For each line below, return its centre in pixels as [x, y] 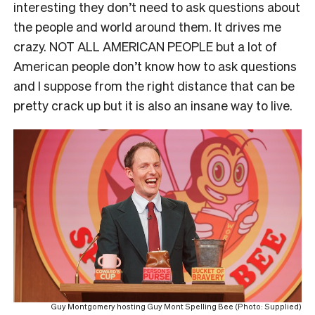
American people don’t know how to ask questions [155, 66]
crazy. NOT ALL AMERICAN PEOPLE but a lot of [145, 46]
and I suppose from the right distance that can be [154, 86]
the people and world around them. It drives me [147, 27]
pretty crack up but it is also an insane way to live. [153, 105]
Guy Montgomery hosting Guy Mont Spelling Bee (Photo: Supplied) [176, 307]
